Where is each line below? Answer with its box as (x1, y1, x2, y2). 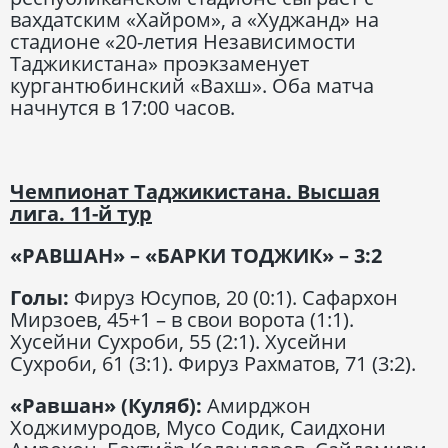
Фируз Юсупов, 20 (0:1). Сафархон (74, 283, 398, 311)
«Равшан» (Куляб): (10, 391, 207, 419)
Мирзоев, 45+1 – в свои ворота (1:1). (10, 305, 354, 333)
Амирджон (207, 391, 311, 419)
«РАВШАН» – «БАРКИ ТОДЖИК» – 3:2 (10, 241, 382, 269)
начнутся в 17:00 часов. (10, 93, 235, 121)
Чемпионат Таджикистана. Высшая (10, 177, 380, 205)
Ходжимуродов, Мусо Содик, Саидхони (10, 413, 386, 441)
